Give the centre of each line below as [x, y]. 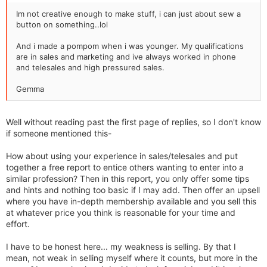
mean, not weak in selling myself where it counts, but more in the [132, 258]
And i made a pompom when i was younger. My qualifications [130, 46]
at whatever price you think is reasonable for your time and [121, 213]
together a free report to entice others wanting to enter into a [125, 167]
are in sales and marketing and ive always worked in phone [126, 57]
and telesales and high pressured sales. [90, 68]
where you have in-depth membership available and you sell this [131, 201]
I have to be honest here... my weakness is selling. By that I [121, 247]
